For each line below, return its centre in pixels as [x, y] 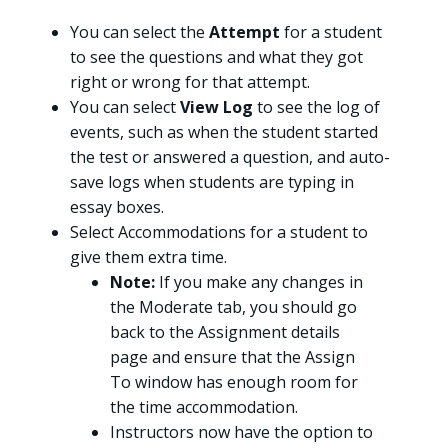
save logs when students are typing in [212, 182]
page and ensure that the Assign [232, 357]
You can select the [139, 32]
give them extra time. [148, 257]
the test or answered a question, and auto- [230, 157]
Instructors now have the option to [241, 432]
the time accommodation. [204, 407]
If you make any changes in [259, 282]
